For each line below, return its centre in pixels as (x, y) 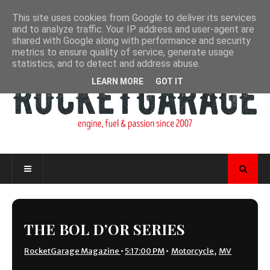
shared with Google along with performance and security (131, 41)
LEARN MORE (118, 81)
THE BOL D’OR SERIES (105, 229)
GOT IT (169, 81)
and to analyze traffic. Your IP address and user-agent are (133, 29)
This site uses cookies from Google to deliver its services (134, 18)
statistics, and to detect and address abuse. (106, 64)
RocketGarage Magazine (72, 251)
